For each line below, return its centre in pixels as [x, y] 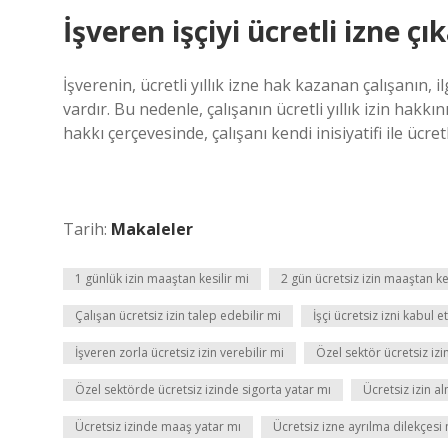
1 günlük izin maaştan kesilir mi [162, 278]
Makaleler [152, 229]
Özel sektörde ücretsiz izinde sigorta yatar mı [203, 389]
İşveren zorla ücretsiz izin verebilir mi [179, 352]
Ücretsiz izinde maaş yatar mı [158, 426]
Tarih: [87, 229]
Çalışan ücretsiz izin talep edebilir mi [178, 315]
